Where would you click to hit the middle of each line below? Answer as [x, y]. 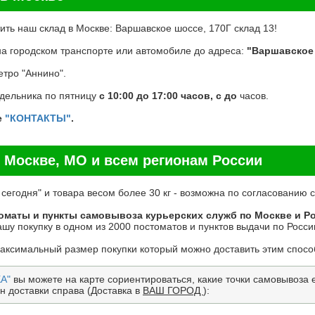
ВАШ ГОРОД [173, 290]
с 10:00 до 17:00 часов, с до [169, 95]
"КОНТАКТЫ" [38, 118]
